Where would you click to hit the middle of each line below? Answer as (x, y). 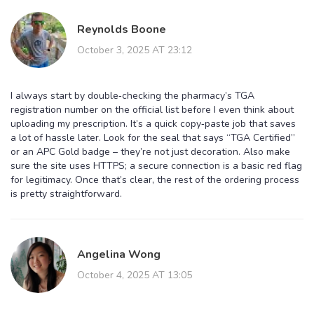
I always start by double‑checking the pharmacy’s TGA (132, 95)
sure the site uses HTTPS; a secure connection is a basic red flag (156, 165)
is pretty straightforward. (66, 193)
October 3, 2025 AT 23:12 (135, 50)
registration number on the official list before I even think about (152, 109)
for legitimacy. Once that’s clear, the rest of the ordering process (155, 179)
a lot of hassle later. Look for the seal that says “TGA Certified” (153, 137)
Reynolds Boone (122, 29)
